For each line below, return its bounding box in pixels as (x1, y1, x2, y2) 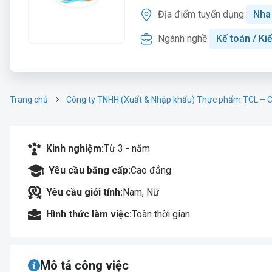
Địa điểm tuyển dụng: (158, 8, 246, 20)
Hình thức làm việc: (46, 208, 132, 220)
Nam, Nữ (123, 186, 159, 198)
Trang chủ (10, 95, 48, 104)
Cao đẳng (131, 165, 171, 176)
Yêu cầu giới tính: (46, 186, 123, 198)
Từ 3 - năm (104, 143, 150, 154)
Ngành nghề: (158, 33, 209, 44)
